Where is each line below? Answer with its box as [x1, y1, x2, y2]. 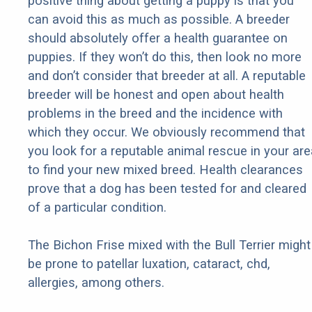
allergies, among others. [28, 275, 164, 290]
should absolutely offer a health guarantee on [28, 31, 288, 46]
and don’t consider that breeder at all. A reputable [28, 68, 306, 84]
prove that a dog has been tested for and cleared [28, 181, 306, 196]
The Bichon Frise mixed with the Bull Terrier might [28, 237, 311, 253]
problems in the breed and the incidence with [28, 106, 283, 121]
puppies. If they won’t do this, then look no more [28, 49, 302, 65]
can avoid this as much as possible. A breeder [28, 12, 290, 27]
